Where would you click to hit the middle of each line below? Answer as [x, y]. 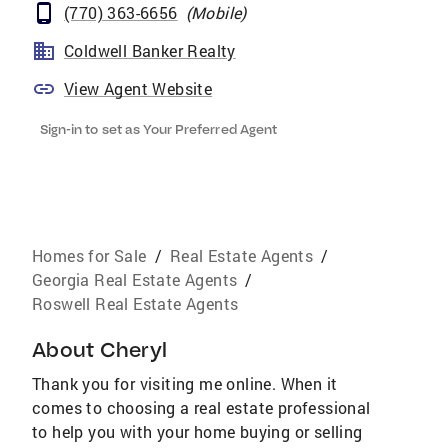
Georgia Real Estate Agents [135, 279]
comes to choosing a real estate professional [201, 407]
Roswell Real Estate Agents [135, 303]
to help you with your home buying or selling [197, 431]
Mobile [216, 12]
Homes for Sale [89, 255]
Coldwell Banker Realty [150, 50]
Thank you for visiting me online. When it [185, 383]
